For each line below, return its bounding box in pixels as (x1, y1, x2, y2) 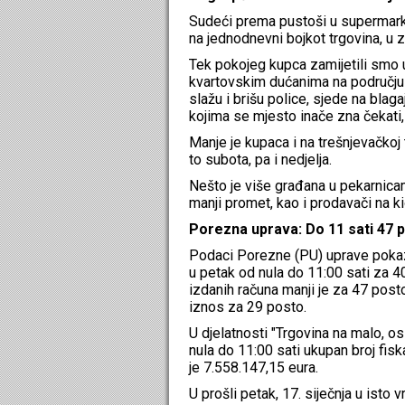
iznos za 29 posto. (189, 297, 306, 316)
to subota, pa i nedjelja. (189, 150, 332, 168)
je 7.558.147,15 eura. (189, 358, 318, 376)
